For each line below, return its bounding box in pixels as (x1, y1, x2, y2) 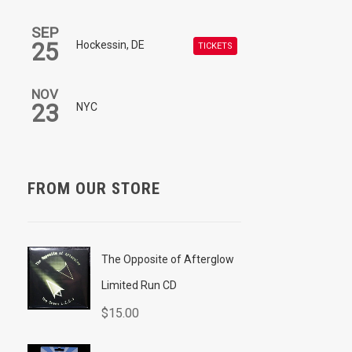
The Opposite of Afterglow (101, 252, 234, 266)
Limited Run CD (101, 278, 177, 291)
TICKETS (197, 40, 233, 51)
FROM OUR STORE (27, 178, 160, 198)
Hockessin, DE (75, 38, 145, 51)
